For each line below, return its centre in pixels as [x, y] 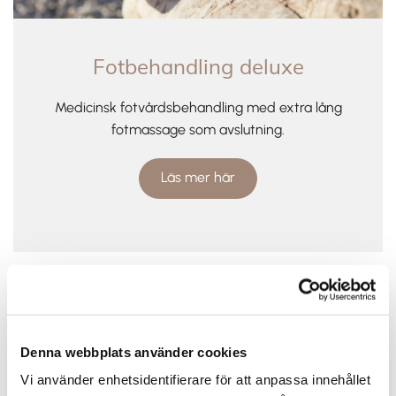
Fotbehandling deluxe [198, 66]
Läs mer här [198, 177]
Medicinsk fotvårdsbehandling [148, 107]
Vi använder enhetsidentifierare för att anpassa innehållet [195, 379]
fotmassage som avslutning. [198, 129]
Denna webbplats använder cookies [133, 352]
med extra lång [294, 107]
